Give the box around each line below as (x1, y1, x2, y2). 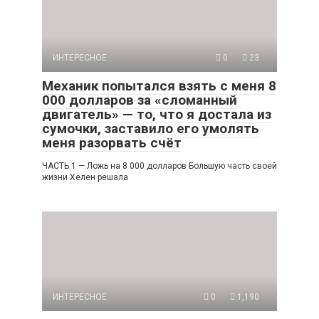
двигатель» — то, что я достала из (42, 105, 271, 122)
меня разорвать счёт (42, 134, 182, 151)
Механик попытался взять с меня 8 (42, 77, 276, 94)
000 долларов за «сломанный (42, 91, 237, 108)
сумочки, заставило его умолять (42, 120, 259, 137)
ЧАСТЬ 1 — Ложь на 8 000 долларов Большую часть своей (42, 160, 277, 171)
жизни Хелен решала (42, 172, 128, 182)
